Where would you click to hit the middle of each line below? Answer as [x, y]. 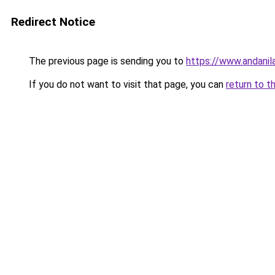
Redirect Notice [53, 22]
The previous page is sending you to [106, 61]
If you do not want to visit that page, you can [126, 84]
